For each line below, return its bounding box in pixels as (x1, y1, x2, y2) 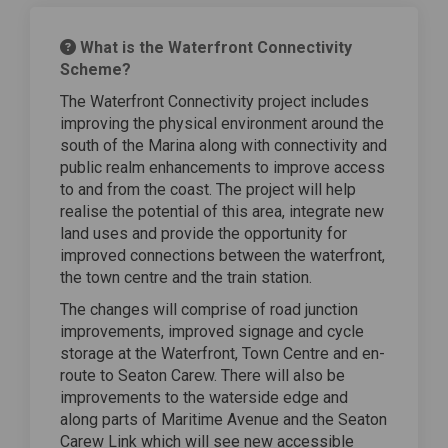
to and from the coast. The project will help (60, 179, 356, 199)
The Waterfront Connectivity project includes (60, 91, 369, 111)
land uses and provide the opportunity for (60, 223, 347, 243)
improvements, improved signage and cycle (60, 321, 364, 341)
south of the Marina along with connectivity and (60, 135, 387, 155)
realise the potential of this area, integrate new (60, 201, 384, 221)
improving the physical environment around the (60, 113, 384, 133)
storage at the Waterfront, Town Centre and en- (60, 343, 385, 363)
